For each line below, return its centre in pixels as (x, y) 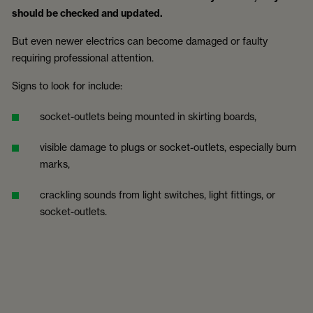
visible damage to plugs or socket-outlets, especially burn (168, 147)
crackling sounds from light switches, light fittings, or (158, 194)
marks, (57, 163)
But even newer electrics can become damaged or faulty (140, 41)
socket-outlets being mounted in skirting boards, (150, 116)
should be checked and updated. (87, 13)
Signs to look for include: (68, 85)
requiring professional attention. (84, 57)
